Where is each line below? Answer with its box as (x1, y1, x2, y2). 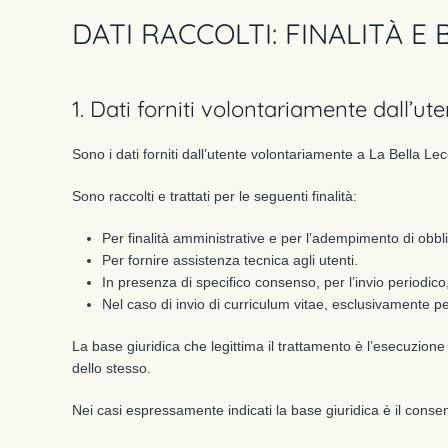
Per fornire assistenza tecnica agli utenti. (102, 252, 358, 268)
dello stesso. (72, 360, 151, 376)
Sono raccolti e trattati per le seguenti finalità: (72, 188, 357, 204)
